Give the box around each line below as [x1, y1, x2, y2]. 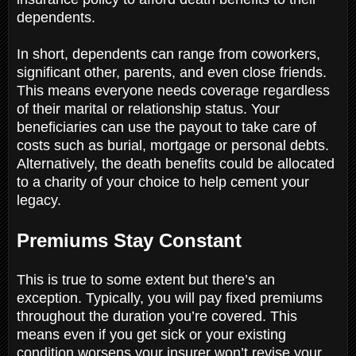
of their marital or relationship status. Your [17, 100, 280, 117]
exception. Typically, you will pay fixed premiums [17, 289, 323, 306]
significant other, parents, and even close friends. [17, 64, 327, 80]
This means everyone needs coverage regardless [17, 82, 330, 99]
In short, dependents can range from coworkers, [17, 45, 320, 62]
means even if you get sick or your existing [17, 326, 286, 342]
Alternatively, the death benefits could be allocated [17, 155, 335, 172]
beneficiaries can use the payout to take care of [17, 118, 316, 135]
